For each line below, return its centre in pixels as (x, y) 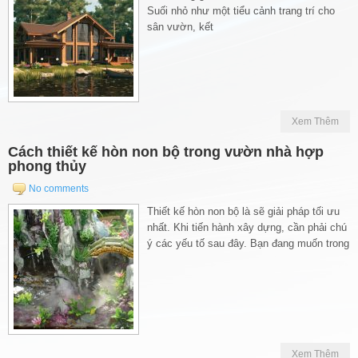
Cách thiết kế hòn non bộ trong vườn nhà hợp (166, 151)
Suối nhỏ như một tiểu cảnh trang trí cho (241, 10)
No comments (59, 188)
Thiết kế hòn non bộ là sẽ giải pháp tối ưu (243, 211)
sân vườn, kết (180, 26)
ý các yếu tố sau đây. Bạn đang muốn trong (248, 243)
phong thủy (47, 166)
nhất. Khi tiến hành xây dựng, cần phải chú (247, 227)
